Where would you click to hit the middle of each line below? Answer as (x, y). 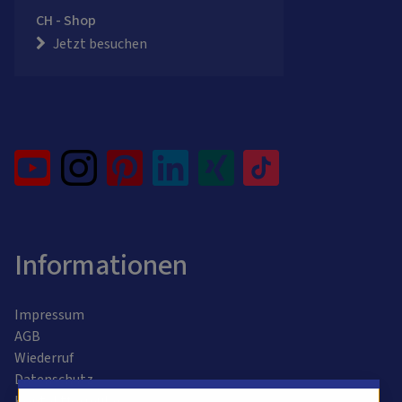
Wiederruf (44, 358)
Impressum (49, 315)
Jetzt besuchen (100, 44)
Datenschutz (54, 380)
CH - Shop (66, 21)
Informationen (101, 266)
